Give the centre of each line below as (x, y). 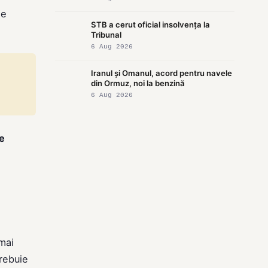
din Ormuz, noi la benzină (138, 83)
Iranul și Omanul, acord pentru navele (162, 73)
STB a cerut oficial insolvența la (150, 24)
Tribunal (106, 34)
